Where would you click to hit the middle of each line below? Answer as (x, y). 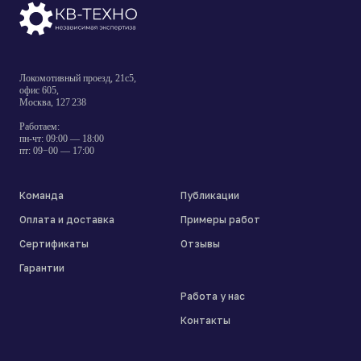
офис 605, (39, 91)
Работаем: (39, 127)
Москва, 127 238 (53, 103)
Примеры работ (220, 220)
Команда (41, 196)
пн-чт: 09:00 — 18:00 (62, 139)
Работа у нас (213, 297)
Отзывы (200, 244)
